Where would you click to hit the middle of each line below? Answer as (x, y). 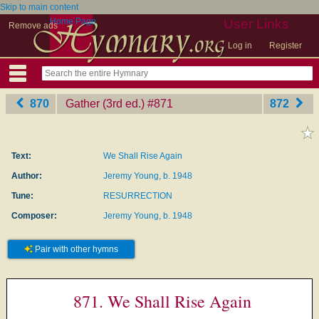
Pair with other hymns (75, 249)
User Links (256, 24)
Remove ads (33, 26)
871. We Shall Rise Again (162, 301)
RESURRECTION (138, 196)
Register (286, 46)
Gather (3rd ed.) (105, 104)
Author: (26, 176)
